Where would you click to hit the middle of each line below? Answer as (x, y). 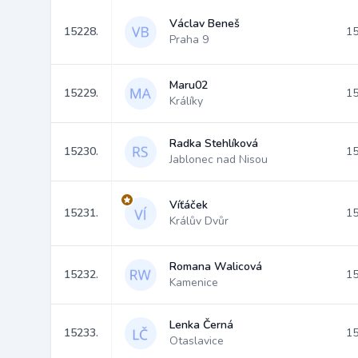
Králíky (186, 101)
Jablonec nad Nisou (219, 159)
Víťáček (189, 205)
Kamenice (194, 282)
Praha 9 (189, 40)
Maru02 (189, 85)
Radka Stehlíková (214, 143)
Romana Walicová (216, 267)
